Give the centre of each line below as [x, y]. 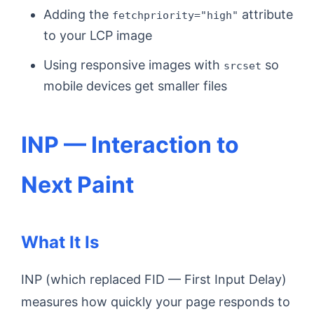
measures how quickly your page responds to [156, 302]
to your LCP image [98, 35]
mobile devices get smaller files [135, 86]
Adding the [78, 14]
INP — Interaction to [130, 145]
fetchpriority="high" [175, 15]
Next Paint [77, 185]
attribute [266, 14]
